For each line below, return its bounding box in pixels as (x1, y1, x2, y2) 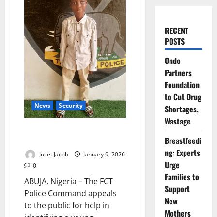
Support (164, 183, 190, 195)
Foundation (164, 79, 200, 91)
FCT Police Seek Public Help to (24, 124, 121, 137)
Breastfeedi (164, 135, 201, 146)
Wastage (164, 115, 191, 127)
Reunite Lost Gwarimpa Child (24, 135, 115, 147)
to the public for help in (24, 200, 109, 211)
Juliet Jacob (38, 150, 68, 159)
